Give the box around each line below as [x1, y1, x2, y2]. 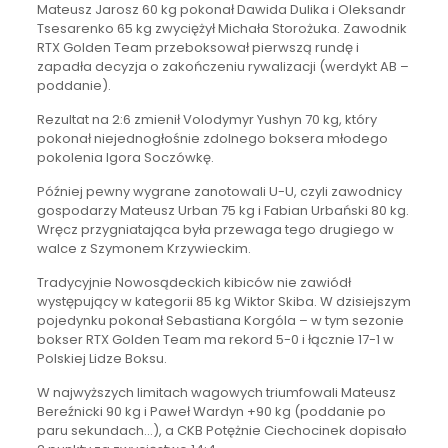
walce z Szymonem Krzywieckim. [36, 239, 251, 259]
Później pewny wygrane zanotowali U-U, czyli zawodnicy [36, 182, 402, 202]
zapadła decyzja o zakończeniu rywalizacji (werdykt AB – [36, 57, 409, 77]
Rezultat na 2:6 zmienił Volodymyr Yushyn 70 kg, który [36, 110, 377, 130]
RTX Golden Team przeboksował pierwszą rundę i [36, 38, 359, 58]
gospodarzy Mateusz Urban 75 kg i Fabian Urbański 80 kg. [36, 201, 409, 221]
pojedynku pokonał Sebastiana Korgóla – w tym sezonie [36, 311, 404, 331]
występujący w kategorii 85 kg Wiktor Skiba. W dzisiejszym [36, 292, 411, 312]
